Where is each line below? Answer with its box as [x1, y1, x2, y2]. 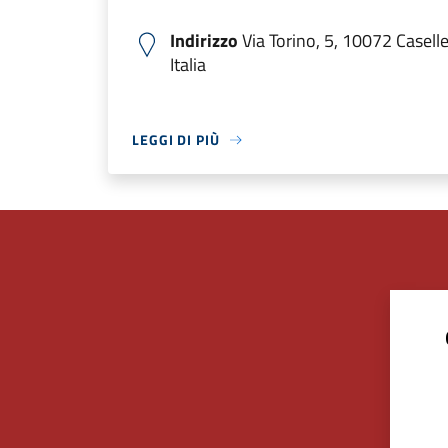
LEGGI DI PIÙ [132, 129, 220, 150]
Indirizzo [170, 27, 238, 54]
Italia [170, 51, 206, 78]
